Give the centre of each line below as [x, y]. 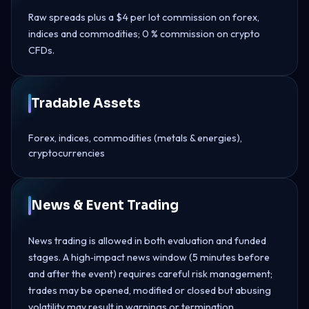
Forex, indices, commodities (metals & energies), [135, 138]
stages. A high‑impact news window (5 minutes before [149, 257]
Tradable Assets [86, 103]
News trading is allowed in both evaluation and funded [147, 240]
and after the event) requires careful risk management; [150, 273]
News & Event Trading [105, 205]
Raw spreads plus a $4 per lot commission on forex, [144, 17]
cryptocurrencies [67, 153]
